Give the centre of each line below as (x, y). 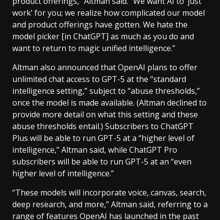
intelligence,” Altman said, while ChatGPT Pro (95, 150)
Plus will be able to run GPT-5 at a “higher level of (103, 138)
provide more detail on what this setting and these (105, 114)
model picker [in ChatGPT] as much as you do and (103, 36)
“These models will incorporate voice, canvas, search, (109, 192)
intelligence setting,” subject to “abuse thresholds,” (106, 91)
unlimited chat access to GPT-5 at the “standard (99, 79)
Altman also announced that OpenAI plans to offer (105, 67)
